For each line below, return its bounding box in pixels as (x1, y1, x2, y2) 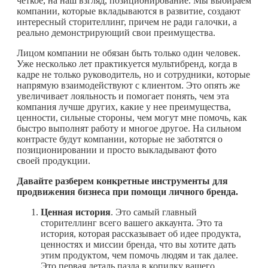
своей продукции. (17, 155, 90, 166)
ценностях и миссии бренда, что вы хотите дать (41, 239, 236, 249)
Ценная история (41, 206, 111, 217)
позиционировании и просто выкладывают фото (17, 144, 217, 155)
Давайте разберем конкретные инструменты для (17, 175, 228, 186)
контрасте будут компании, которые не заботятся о (17, 133, 223, 144)
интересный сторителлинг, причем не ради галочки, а (17, 16, 237, 27)
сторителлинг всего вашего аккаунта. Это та (41, 217, 223, 228)
